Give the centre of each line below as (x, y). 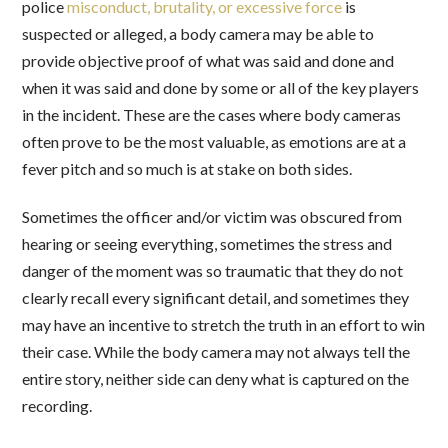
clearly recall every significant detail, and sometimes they (216, 297)
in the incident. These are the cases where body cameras (212, 114)
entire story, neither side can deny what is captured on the (216, 378)
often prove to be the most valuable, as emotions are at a (214, 141)
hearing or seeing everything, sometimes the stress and (207, 243)
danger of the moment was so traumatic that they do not (213, 270)
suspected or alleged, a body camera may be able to (198, 33)
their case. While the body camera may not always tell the (216, 351)
